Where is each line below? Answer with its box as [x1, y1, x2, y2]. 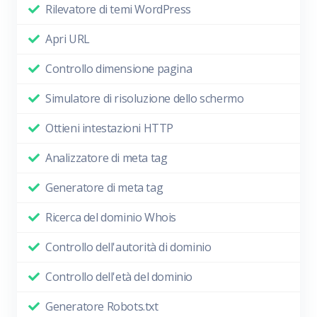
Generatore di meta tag [45, 180, 163, 196]
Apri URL [45, 31, 90, 47]
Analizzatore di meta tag [45, 150, 168, 166]
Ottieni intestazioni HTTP [45, 120, 173, 137]
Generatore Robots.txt [45, 299, 158, 315]
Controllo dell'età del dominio [45, 269, 192, 285]
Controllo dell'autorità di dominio [45, 239, 212, 255]
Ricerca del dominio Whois [45, 209, 176, 226]
